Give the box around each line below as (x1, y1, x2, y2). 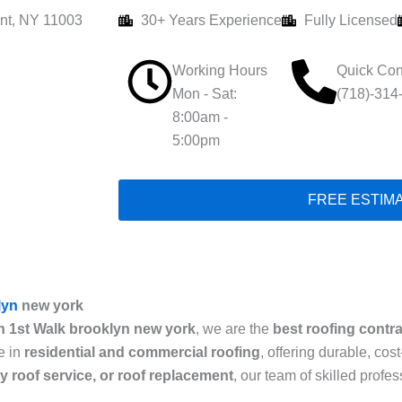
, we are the (196, 321, 273, 337)
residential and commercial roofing (24, 345, 260, 361)
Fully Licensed (304, 13, 398, 28)
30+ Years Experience (141, 13, 282, 28)
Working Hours (172, 63, 267, 78)
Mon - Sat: (172, 86, 237, 101)
